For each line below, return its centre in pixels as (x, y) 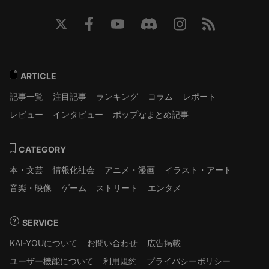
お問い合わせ (112, 243)
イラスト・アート (198, 170)
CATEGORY (41, 150)
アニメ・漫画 (130, 170)
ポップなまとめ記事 (151, 115)
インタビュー (78, 115)
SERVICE (40, 223)
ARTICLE (37, 76)
